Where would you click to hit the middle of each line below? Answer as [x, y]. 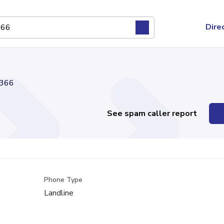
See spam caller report [152, 113]
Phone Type [63, 180]
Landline [59, 193]
